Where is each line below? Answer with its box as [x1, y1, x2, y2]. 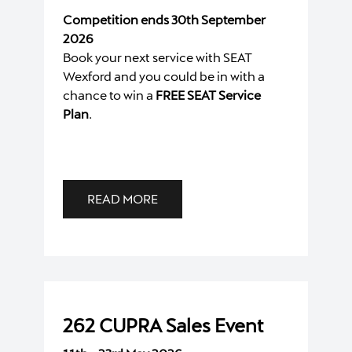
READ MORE [87, 190, 158, 206]
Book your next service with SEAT [63, 49, 252, 64]
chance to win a [63, 86, 156, 102]
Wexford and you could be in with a [63, 68, 265, 83]
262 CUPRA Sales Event [63, 313, 264, 336]
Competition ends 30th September [63, 11, 266, 27]
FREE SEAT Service [156, 86, 261, 102]
